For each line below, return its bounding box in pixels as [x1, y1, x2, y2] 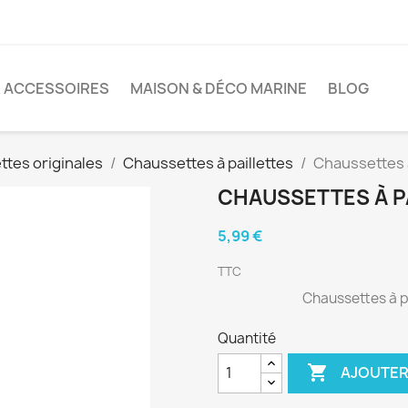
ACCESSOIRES [4, 77, 109, 98]
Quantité [218, 328, 276, 348]
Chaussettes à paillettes [123, 152, 293, 173]
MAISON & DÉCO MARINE [130, 77, 307, 98]
